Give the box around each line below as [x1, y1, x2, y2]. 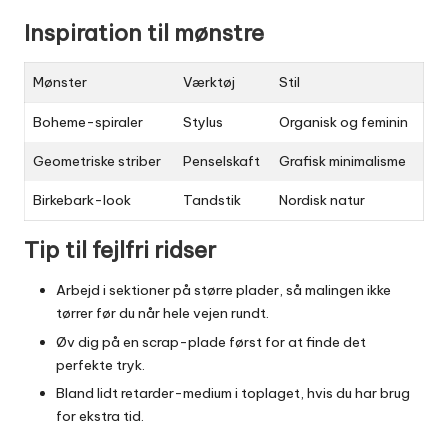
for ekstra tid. [56, 406, 144, 425]
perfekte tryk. [56, 355, 145, 374]
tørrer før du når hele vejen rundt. [56, 304, 269, 323]
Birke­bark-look [33, 191, 131, 210]
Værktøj [183, 73, 235, 92]
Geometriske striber [33, 152, 161, 171]
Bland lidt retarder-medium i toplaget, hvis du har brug [56, 383, 410, 402]
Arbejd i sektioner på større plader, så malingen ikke [56, 281, 391, 300]
